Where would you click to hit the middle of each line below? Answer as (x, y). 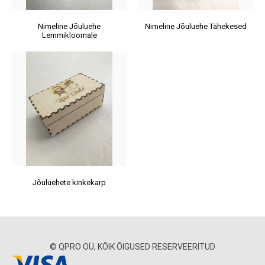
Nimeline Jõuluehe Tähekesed (196, 26)
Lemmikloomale (69, 35)
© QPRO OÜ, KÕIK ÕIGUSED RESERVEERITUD (132, 247)
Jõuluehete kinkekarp (69, 182)
